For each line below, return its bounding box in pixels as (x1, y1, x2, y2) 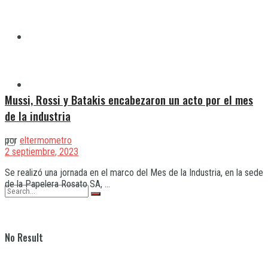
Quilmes (29, 30, 60, 43)
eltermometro (20, 135, 72, 147)
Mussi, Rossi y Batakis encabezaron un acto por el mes (5, 91, 253, 108)
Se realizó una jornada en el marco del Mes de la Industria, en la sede (5, 167, 263, 179)
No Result (5, 230, 43, 245)
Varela (29, 78, 53, 91)
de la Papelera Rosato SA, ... (5, 178, 110, 190)
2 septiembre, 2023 (5, 146, 78, 158)
